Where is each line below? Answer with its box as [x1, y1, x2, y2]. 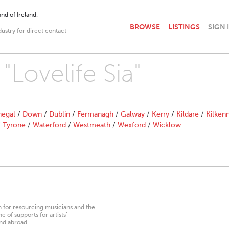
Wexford [118, 121, 146, 129]
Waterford [33, 121, 66, 129]
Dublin [49, 110, 70, 118]
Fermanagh [77, 110, 113, 118]
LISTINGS [168, 22, 200, 31]
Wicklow [153, 121, 181, 129]
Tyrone [3, 121, 26, 129]
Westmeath [73, 121, 110, 129]
